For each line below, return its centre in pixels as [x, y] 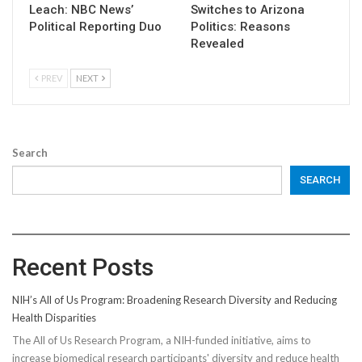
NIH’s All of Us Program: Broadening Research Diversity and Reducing [175, 299]
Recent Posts [83, 267]
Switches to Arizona [248, 9]
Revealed [217, 43]
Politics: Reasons [240, 26]
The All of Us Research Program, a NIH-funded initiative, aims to [162, 341]
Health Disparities [54, 317]
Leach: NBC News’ [81, 9]
